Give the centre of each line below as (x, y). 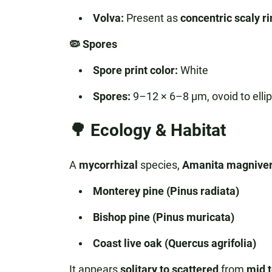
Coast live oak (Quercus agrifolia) (174, 243)
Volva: (108, 18)
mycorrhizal (108, 165)
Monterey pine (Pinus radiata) (166, 191)
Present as (152, 18)
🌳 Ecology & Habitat (147, 130)
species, (160, 165)
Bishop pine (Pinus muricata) (163, 217)
